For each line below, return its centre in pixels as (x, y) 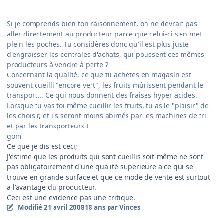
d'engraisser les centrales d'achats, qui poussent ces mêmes (106, 54)
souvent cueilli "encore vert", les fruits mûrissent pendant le (105, 85)
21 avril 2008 (64, 207)
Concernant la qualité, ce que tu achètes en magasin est (99, 74)
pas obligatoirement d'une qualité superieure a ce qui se (100, 166)
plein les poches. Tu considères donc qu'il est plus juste (98, 44)
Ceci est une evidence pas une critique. (71, 197)
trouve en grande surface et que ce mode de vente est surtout (109, 177)
